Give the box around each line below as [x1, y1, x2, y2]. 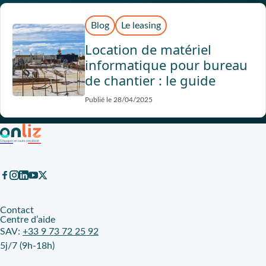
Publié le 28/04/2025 [84, 96, 153, 103]
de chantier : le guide [84, 71, 216, 89]
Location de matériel [84, 40, 211, 58]
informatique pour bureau [84, 55, 248, 74]
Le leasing [121, 20, 161, 30]
